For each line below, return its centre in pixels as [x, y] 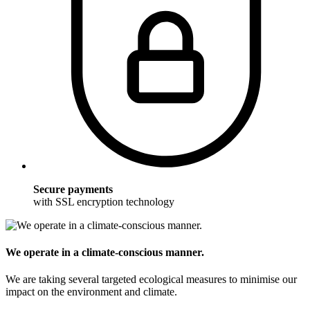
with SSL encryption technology [104, 201]
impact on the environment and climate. [91, 292]
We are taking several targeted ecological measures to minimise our [151, 280]
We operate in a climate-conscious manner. [105, 253]
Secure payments [73, 189]
